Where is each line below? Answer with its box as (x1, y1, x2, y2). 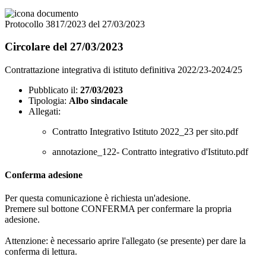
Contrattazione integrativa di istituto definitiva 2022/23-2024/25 (5, 64, 242, 75)
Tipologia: (28, 95, 66, 106)
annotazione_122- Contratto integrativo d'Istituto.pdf (52, 146, 248, 157)
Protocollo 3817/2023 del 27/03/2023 (5, 18, 145, 29)
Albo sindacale (69, 95, 128, 106)
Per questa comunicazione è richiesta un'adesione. (5, 193, 191, 204)
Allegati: (28, 106, 61, 116)
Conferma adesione (5, 170, 83, 180)
